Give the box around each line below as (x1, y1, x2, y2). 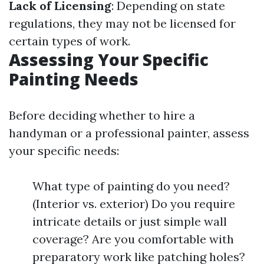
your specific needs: (9, 143, 119, 158)
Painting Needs (9, 68, 138, 90)
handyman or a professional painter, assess (9, 126, 249, 140)
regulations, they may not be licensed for (9, 16, 236, 31)
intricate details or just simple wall (32, 214, 227, 229)
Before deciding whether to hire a (9, 108, 195, 123)
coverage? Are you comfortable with (32, 232, 234, 246)
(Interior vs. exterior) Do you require (32, 196, 235, 211)
